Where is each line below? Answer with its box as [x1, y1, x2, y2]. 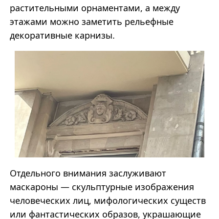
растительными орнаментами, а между [10, 2, 180, 14]
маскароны [10, 181, 61, 193]
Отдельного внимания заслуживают [10, 167, 166, 179]
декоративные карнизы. [10, 29, 115, 42]
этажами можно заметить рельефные [10, 16, 174, 28]
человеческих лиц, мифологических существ [10, 195, 206, 207]
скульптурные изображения [72, 181, 194, 193]
